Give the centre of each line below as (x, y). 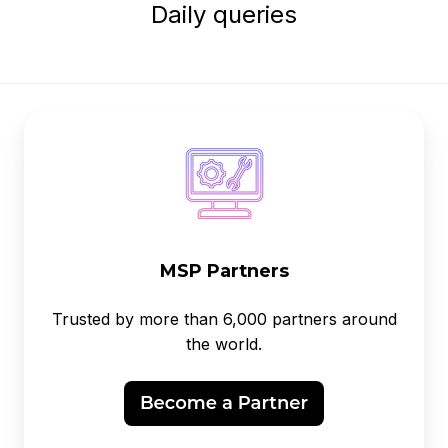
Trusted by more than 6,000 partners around (224, 318)
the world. (224, 343)
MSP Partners (224, 270)
